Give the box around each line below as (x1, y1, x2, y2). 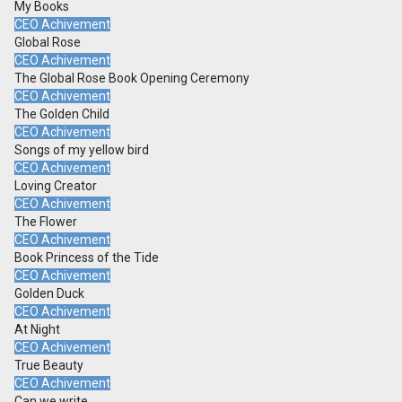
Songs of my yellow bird (14, 143, 149, 158)
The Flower (14, 214, 77, 230)
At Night (14, 322, 60, 337)
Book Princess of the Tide (14, 250, 159, 266)
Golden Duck (14, 286, 84, 301)
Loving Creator (14, 179, 97, 194)
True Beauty (14, 358, 83, 373)
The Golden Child (14, 107, 109, 122)
